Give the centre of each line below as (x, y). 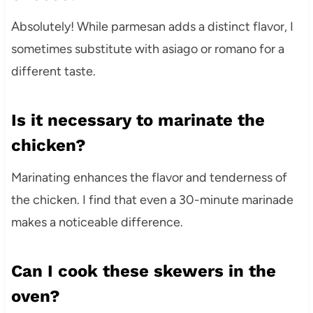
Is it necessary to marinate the (138, 121)
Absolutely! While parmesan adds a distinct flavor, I (152, 27)
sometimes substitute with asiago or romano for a (147, 49)
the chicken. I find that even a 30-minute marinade (152, 200)
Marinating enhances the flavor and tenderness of (149, 178)
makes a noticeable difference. (97, 223)
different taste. (53, 72)
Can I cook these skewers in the (143, 271)
